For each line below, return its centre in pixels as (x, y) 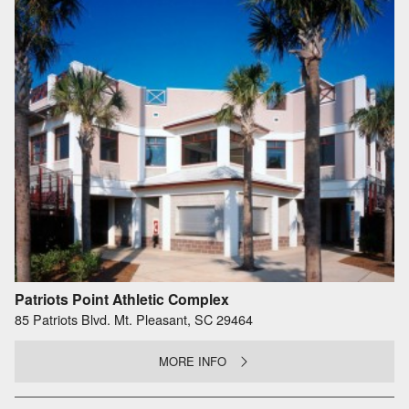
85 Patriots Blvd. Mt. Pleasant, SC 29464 (134, 319)
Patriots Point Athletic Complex (122, 299)
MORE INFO (193, 362)
